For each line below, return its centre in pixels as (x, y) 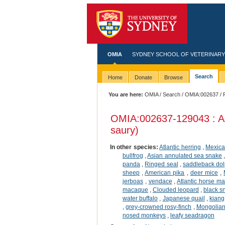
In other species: (134, 147)
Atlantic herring (180, 147)
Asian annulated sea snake (185, 155)
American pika (165, 173)
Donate (143, 78)
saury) (124, 130)
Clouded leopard (176, 190)
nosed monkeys (144, 215)
